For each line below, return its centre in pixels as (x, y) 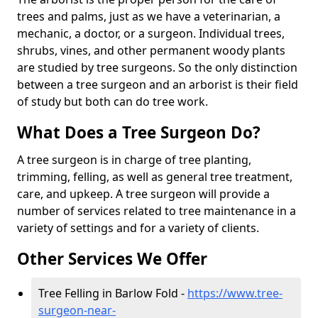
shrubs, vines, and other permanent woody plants (151, 50)
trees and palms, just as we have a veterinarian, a (149, 16)
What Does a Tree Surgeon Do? (139, 132)
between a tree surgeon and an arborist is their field (158, 84)
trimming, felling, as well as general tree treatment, (155, 176)
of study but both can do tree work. (113, 101)
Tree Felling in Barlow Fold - (113, 293)
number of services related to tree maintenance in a (157, 210)
